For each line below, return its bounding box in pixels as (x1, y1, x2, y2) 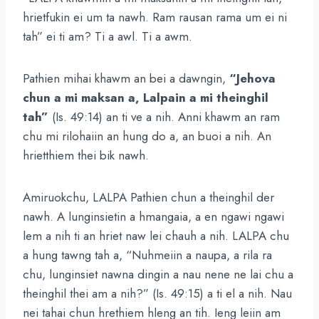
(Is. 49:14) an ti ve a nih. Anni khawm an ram (48, 108, 280, 125)
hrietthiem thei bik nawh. (23, 147, 149, 164)
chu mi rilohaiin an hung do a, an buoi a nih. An (23, 127, 271, 145)
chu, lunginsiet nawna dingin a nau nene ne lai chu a (23, 266, 293, 283)
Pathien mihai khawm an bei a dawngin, (23, 70, 229, 87)
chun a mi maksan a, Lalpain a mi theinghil (23, 89, 268, 106)
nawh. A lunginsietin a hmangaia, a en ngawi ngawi (23, 208, 284, 225)
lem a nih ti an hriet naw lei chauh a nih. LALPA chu (23, 227, 289, 244)
